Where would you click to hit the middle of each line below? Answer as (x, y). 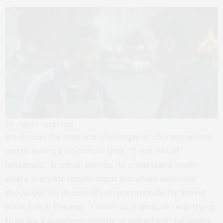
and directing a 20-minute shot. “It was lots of (92, 151)
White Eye (23, 207)
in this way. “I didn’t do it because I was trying (128, 207)
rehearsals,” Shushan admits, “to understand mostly (102, 165)
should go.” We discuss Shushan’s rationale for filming (105, 193)
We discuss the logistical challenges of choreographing (109, 137)
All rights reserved (39, 124)
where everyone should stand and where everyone (100, 179)
